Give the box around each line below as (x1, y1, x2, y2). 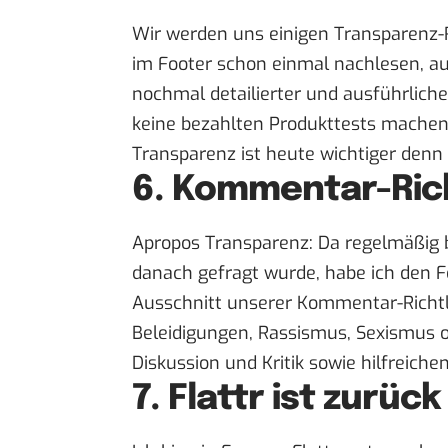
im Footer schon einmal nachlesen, (132, 51, 429, 76)
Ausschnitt (132, 291, 227, 316)
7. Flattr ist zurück (132, 381, 442, 418)
